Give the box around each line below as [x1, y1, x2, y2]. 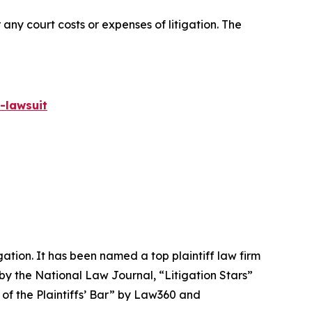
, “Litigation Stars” [153, 268, 253, 283]
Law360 [134, 288, 176, 302]
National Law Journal [35, 268, 153, 283]
